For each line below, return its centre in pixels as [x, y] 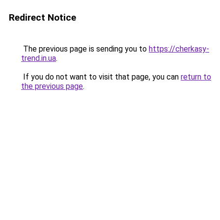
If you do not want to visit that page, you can [101, 77]
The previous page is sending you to [85, 49]
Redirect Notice [42, 17]
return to [196, 77]
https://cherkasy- [179, 49]
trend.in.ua [39, 58]
